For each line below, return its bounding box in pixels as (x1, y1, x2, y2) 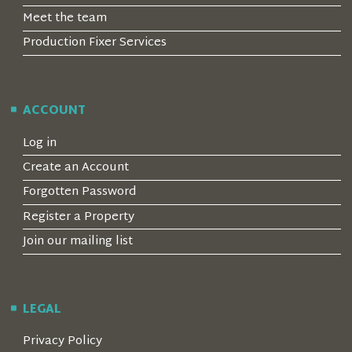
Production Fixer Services (23, 32, 167, 54)
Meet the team (23, 7, 107, 29)
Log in (23, 132, 57, 154)
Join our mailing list (23, 231, 133, 253)
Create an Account (23, 156, 129, 178)
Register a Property (23, 206, 134, 228)
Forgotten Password (23, 181, 136, 203)
